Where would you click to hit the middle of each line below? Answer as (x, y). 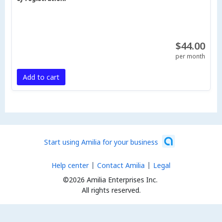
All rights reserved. (111, 190)
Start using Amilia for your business (101, 142)
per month (191, 56)
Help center (70, 165)
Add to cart (41, 77)
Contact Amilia (121, 165)
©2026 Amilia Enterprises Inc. (110, 180)
